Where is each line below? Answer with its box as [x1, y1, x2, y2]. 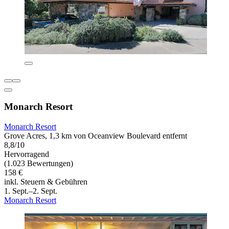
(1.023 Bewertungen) [4, 159, 73, 168]
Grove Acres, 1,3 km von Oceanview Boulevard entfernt [4, 131, 187, 141]
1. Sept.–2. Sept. [4, 187, 57, 196]
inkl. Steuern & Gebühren [4, 177, 87, 187]
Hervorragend [4, 150, 49, 159]
